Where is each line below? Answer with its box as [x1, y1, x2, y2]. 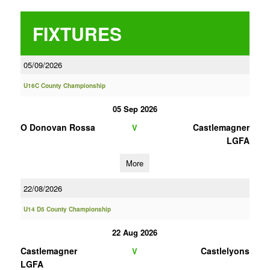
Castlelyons [200, 245, 250, 257]
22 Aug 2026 [112, 227, 158, 238]
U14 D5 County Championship [23, 205, 111, 213]
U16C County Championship [23, 81, 105, 90]
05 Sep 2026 [112, 103, 157, 115]
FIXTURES [32, 20, 122, 46]
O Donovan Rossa [20, 121, 95, 133]
